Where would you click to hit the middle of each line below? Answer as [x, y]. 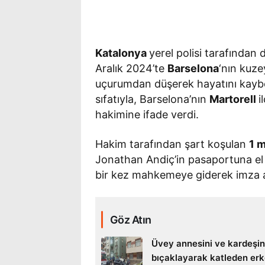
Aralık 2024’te [132, 68]
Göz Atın [131, 219]
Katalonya [122, 53]
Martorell [234, 99]
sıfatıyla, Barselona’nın [153, 99]
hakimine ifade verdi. [147, 114]
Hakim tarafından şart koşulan [172, 144]
